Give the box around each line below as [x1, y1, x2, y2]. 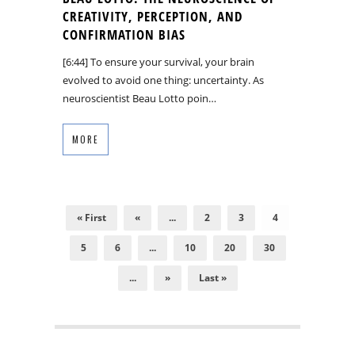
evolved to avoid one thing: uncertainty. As [63, 73, 264, 88]
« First [77, 211, 106, 225]
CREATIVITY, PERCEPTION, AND [63, 7, 242, 26]
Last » [198, 271, 227, 285]
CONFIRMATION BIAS [63, 25, 185, 44]
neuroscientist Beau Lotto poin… [63, 91, 216, 106]
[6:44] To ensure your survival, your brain [63, 55, 254, 70]
